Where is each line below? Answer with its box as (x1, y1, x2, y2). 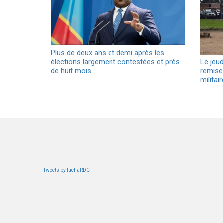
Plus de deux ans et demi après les (51, 48, 164, 57)
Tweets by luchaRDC (43, 167, 90, 173)
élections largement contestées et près (51, 57, 180, 66)
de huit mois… (51, 66, 96, 75)
